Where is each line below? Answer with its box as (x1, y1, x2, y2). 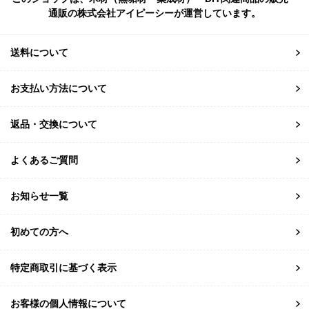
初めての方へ (10, 226, 68, 238)
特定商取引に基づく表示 (10, 262, 117, 274)
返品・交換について (10, 119, 97, 130)
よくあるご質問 (10, 154, 78, 166)
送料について (10, 47, 68, 59)
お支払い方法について (10, 83, 107, 94)
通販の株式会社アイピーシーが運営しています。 (48, 8, 261, 19)
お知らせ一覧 (10, 190, 68, 202)
